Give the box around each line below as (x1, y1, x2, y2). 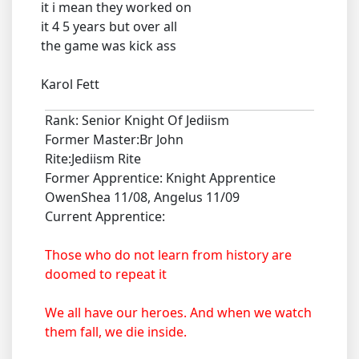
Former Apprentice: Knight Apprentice (45, 168, 276, 187)
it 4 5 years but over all (41, 17, 177, 35)
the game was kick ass (41, 36, 176, 54)
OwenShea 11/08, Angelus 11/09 (45, 188, 240, 206)
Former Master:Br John (45, 130, 184, 148)
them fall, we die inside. (45, 322, 187, 341)
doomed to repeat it (45, 264, 167, 283)
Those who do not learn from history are (45, 245, 292, 264)
